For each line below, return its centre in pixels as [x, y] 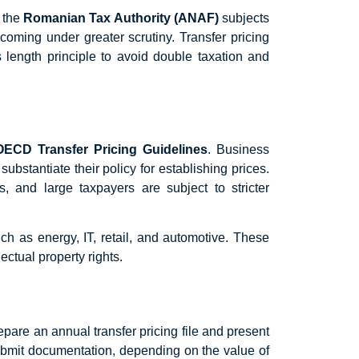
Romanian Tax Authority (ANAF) [123, 18]
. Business [239, 149]
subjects [246, 18]
